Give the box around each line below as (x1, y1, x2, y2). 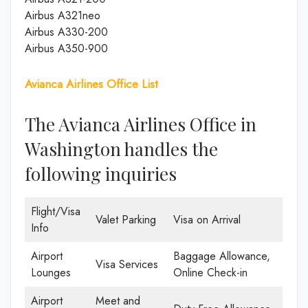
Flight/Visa (31, 203, 80, 219)
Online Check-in (173, 264, 247, 280)
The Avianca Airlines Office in (25, 111, 256, 136)
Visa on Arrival (173, 211, 241, 228)
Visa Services (96, 256, 158, 272)
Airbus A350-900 (25, 41, 108, 56)
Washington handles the (25, 136, 218, 161)
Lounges (31, 264, 71, 280)
